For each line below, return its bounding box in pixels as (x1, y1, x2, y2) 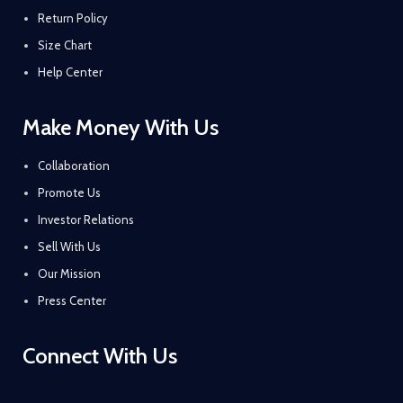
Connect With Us (22, 343, 177, 369)
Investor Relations (38, 212, 134, 227)
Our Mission (38, 266, 101, 281)
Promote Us (38, 185, 101, 200)
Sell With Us (38, 239, 101, 254)
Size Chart (38, 38, 92, 52)
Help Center (38, 65, 103, 79)
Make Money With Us (22, 114, 219, 140)
